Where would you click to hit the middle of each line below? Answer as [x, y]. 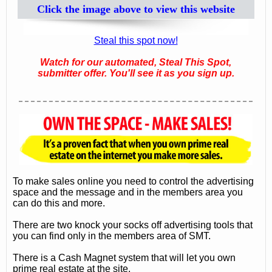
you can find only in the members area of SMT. [112, 236]
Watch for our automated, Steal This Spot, [136, 62]
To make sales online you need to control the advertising [134, 181]
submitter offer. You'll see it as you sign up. [136, 73]
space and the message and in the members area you [128, 192]
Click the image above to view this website [136, 9]
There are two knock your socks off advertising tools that [133, 225]
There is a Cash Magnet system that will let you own [124, 257]
